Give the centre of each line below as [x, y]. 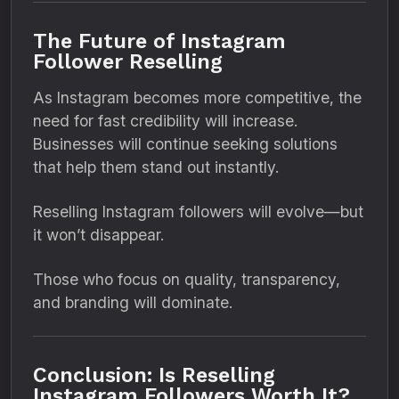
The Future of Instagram [159, 41]
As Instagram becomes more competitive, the [197, 98]
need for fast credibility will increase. [165, 121]
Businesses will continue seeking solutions [185, 144]
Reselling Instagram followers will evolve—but [198, 212]
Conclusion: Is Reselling [154, 375]
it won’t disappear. [98, 235]
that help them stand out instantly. [156, 167]
